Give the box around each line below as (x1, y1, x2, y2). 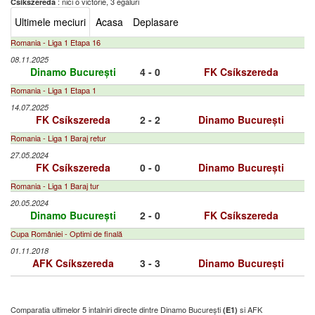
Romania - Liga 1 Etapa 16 (11, 37, 101, 48)
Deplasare (133, 15, 179, 29)
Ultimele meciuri (15, 15, 86, 29)
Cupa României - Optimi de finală (11, 228, 122, 239)
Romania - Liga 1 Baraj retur (11, 132, 106, 143)
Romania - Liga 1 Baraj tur (11, 180, 99, 191)
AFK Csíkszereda (32, 256, 114, 270)
